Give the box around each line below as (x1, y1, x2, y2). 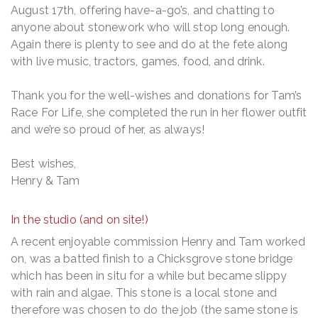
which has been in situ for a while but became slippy (11, 268, 287, 283)
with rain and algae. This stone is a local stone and (11, 285, 277, 300)
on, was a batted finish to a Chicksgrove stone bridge (11, 251, 293, 265)
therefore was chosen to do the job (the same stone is (11, 302, 299, 317)
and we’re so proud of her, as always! (11, 122, 204, 136)
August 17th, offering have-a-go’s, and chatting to (11, 3, 275, 17)
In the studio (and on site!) (11, 212, 148, 226)
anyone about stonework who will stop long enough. (11, 20, 293, 34)
